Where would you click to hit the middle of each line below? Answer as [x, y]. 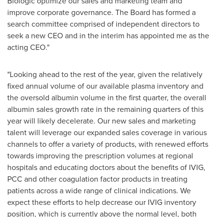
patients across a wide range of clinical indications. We [99, 190]
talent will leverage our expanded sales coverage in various [107, 132]
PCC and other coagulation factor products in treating [97, 179]
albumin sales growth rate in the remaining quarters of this [105, 109]
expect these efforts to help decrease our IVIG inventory [102, 202]
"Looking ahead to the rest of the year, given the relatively [105, 74]
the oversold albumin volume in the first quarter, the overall [107, 97]
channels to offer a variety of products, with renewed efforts [108, 144]
